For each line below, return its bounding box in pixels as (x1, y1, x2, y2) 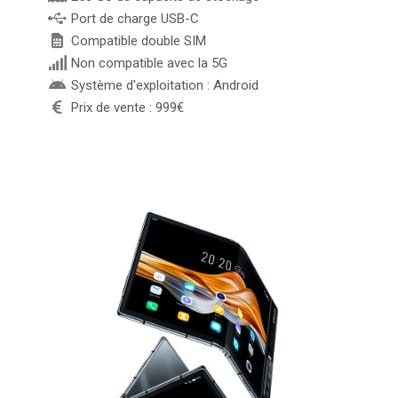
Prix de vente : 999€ (70, 99, 184, 115)
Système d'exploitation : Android (70, 76, 259, 93)
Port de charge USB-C (70, 10, 199, 27)
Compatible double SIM (70, 32, 206, 49)
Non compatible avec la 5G (70, 54, 227, 71)
